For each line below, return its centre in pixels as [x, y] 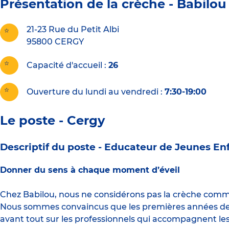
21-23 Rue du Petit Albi [73, 30]
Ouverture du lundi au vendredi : [95, 92]
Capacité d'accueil [64, 65]
